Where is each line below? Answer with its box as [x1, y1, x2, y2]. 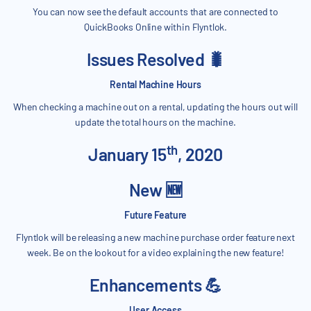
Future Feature [124, 209, 187, 221]
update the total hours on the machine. [75, 116, 236, 128]
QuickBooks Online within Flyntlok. [83, 21, 228, 33]
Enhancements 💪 [89, 274, 222, 296]
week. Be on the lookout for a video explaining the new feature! [27, 246, 284, 259]
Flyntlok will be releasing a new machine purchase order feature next [16, 231, 295, 244]
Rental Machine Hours [110, 78, 201, 91]
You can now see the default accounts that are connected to [32, 6, 279, 18]
